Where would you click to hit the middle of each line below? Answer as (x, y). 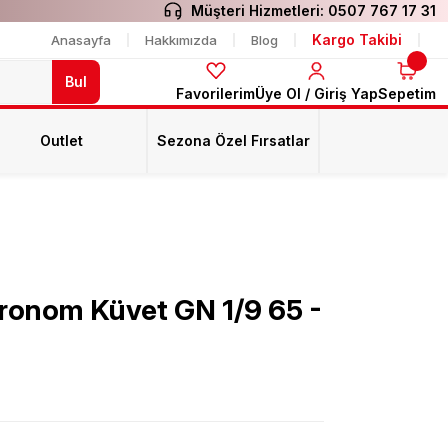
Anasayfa (81, 39)
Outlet (61, 140)
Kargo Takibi (357, 39)
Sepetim (407, 93)
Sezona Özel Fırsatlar (233, 140)
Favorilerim (215, 93)
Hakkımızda (181, 39)
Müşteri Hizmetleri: (257, 10)
